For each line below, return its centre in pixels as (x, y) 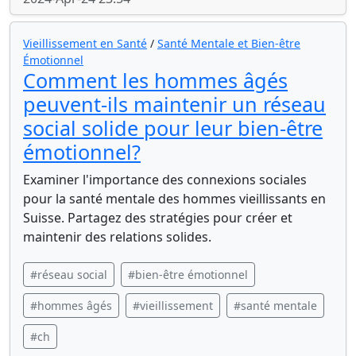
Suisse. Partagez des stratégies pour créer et (158, 218)
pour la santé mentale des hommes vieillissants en (174, 199)
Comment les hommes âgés (155, 80)
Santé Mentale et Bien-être (229, 43)
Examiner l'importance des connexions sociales (165, 180)
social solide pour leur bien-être (173, 128)
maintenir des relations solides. (117, 237)
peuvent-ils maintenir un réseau (174, 104)
